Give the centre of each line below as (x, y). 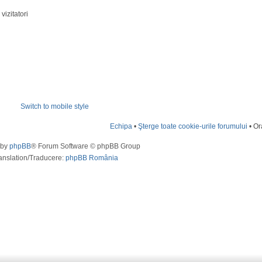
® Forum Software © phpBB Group (85, 146)
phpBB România (92, 158)
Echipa (121, 126)
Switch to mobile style (55, 106)
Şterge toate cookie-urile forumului (193, 126)
